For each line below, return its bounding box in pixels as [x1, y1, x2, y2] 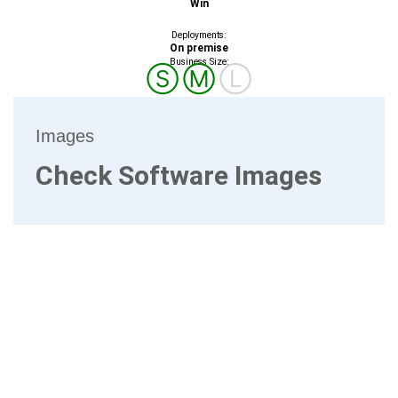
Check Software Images [36, 159, 322, 191]
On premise [170, 41, 228, 54]
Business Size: [169, 55, 229, 68]
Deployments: [171, 28, 227, 41]
